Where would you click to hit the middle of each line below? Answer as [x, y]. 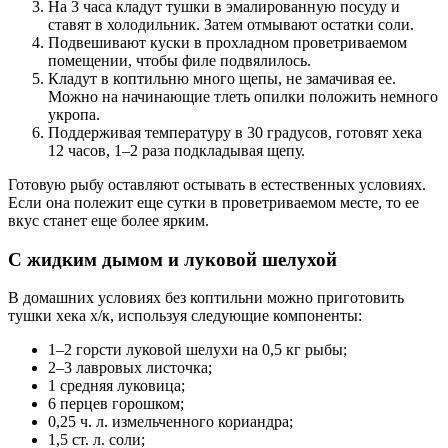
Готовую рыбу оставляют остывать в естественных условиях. [217, 184]
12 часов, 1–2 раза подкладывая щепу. [176, 150]
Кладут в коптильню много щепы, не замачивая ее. [222, 78]
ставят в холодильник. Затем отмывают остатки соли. [231, 24]
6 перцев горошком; [116, 404]
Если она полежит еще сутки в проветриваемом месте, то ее [213, 202]
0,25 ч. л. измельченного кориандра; [170, 422]
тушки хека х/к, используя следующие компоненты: [185, 316]
